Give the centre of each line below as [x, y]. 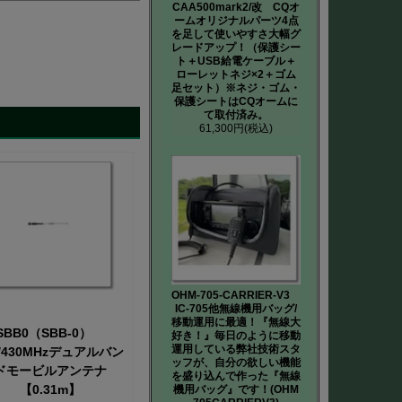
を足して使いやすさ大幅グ [236, 34]
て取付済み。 [236, 115]
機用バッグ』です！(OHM [236, 389]
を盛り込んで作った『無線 [236, 376]
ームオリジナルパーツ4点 [236, 21]
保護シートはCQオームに [236, 101]
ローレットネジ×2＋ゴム [236, 74]
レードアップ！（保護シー [236, 48]
